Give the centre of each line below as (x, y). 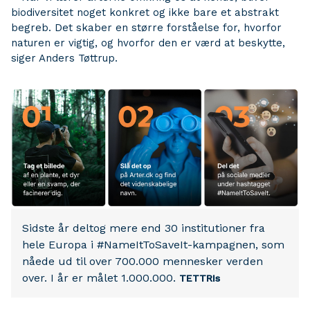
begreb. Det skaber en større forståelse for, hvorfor (146, 28)
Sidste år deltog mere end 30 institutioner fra (144, 228)
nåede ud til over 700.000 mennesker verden (143, 261)
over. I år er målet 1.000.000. (101, 277)
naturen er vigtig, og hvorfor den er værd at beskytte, (148, 43)
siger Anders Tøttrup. (64, 58)
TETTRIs (200, 278)
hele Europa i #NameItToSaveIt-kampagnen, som (153, 244)
